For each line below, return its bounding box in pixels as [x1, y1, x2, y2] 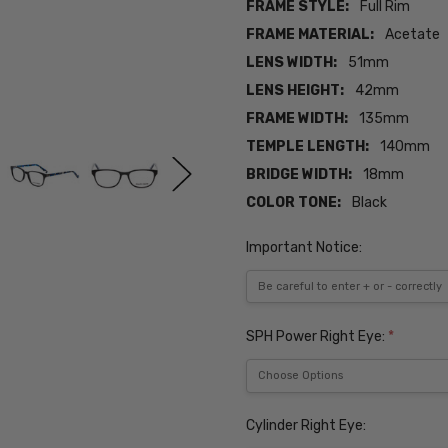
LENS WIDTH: [246, 54, 338, 72]
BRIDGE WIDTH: [246, 166, 353, 184]
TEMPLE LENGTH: [246, 138, 370, 156]
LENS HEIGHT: [246, 82, 345, 100]
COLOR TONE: [246, 194, 342, 212]
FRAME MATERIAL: [246, 26, 375, 44]
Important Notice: [246, 238, 363, 256]
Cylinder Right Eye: [246, 417, 367, 435]
